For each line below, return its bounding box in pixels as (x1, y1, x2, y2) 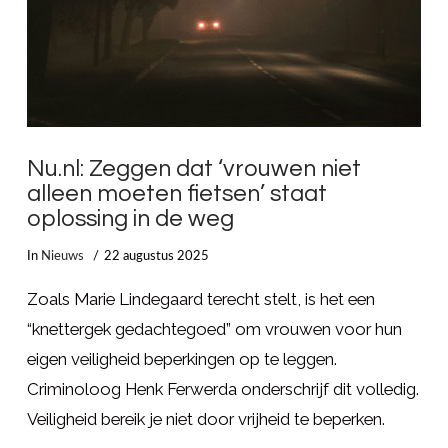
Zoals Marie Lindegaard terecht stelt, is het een (26, 289, 375, 310)
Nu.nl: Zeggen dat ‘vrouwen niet (26, 157, 361, 182)
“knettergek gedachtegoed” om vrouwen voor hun (26, 319, 402, 340)
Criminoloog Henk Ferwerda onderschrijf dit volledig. (26, 379, 419, 400)
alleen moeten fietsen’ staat (26, 182, 327, 207)
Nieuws (40, 249, 84, 262)
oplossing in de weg (26, 207, 234, 232)
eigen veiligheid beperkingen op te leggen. (26, 349, 337, 370)
